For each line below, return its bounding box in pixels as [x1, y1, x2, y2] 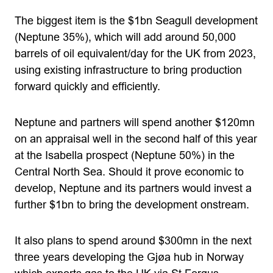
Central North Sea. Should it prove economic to [15, 166, 244, 178]
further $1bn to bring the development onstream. [15, 199, 249, 211]
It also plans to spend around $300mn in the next [15, 235, 252, 247]
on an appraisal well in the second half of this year [15, 133, 257, 145]
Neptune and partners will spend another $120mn [15, 116, 255, 129]
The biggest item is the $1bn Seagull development [15, 15, 258, 27]
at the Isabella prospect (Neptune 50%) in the [15, 149, 235, 161]
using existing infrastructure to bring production [15, 64, 242, 76]
